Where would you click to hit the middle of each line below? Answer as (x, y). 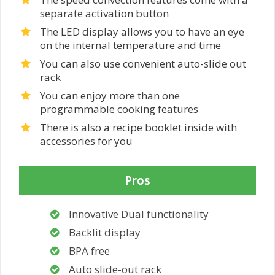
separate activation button (104, 14)
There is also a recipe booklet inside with (138, 128)
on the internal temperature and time (130, 45)
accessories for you (86, 141)
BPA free (89, 251)
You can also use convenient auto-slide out (143, 64)
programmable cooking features (119, 109)
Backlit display (105, 233)
